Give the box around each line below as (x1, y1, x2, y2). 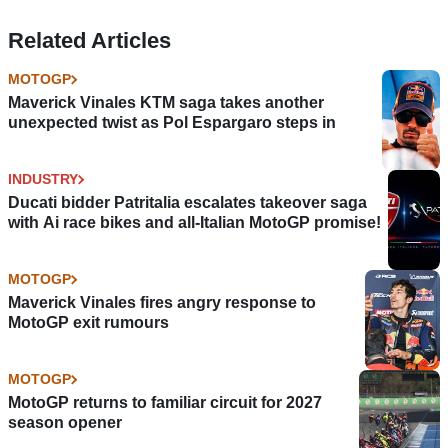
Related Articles (8, 28, 171, 54)
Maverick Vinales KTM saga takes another (8, 94, 324, 112)
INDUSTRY (8, 171, 78, 188)
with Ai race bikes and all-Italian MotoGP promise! (8, 214, 381, 232)
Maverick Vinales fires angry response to (8, 294, 316, 312)
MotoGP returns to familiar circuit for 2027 (8, 394, 322, 412)
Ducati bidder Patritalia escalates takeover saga (8, 194, 367, 212)
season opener (8, 414, 122, 432)
